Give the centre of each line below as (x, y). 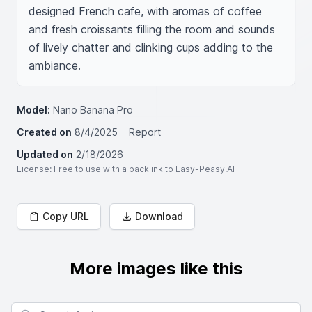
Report (145, 132)
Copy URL (66, 216)
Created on (44, 132)
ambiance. (55, 65)
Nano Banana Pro (93, 110)
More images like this (156, 268)
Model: (33, 110)
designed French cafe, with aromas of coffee (145, 11)
